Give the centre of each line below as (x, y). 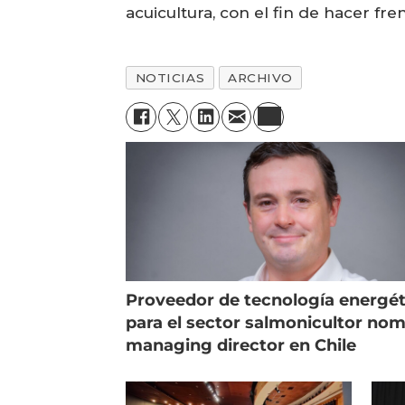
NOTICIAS (170, 77)
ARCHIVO (260, 77)
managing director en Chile (241, 346)
